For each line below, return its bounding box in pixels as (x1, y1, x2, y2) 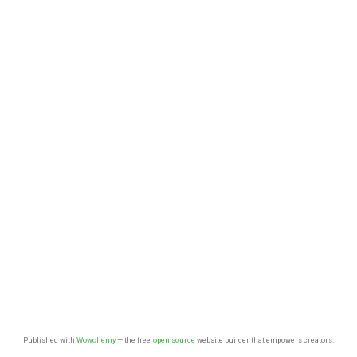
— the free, (116, 335, 153, 345)
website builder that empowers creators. (195, 335, 334, 345)
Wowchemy (76, 335, 116, 345)
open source (153, 335, 195, 345)
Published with (23, 335, 76, 345)
